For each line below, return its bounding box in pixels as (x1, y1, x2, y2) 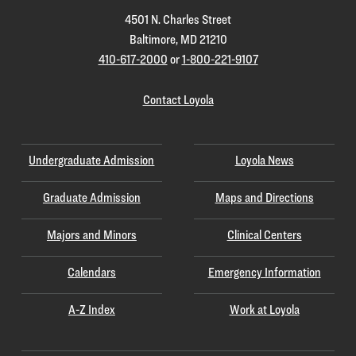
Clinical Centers (226, 227, 302, 243)
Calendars (67, 265, 116, 281)
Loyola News (234, 153, 294, 168)
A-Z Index (68, 302, 115, 318)
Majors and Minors (46, 227, 137, 243)
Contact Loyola (142, 91, 214, 107)
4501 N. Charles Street (125, 12, 231, 28)
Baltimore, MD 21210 (129, 32, 227, 48)
